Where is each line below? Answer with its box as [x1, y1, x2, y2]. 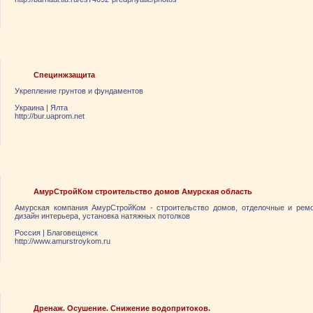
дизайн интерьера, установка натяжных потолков [15, 212, 190, 220]
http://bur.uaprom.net [15, 112, 85, 120]
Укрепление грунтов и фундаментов [15, 87, 143, 95]
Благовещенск [47, 228, 98, 237]
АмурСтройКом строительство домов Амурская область [34, 187, 252, 196]
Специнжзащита [34, 71, 95, 79]
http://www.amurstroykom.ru [15, 237, 110, 245]
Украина [15, 103, 44, 112]
